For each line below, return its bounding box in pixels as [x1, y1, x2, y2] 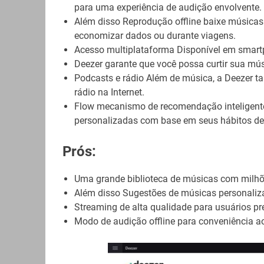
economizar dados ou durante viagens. [74, 30, 236, 42]
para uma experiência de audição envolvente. [74, 2, 262, 14]
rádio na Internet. [74, 87, 144, 98]
